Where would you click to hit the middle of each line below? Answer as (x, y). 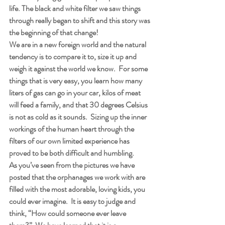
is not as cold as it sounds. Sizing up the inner (79, 117)
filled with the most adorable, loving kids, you (78, 189)
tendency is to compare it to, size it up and (74, 56)
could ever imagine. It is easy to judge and (73, 201)
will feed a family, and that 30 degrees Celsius (79, 104)
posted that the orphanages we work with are (78, 177)
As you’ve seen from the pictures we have (73, 165)
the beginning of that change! (54, 32)
